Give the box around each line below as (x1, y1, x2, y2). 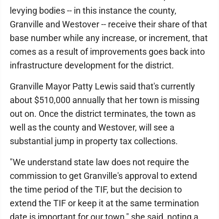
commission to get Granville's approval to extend (10, 171, 197, 181)
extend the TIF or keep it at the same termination (10, 198, 199, 208)
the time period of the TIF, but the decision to (10, 184, 182, 195)
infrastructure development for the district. (10, 60, 176, 70)
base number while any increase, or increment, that (10, 33, 208, 43)
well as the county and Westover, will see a (10, 122, 175, 132)
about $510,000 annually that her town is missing (10, 95, 199, 105)
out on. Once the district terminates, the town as (10, 109, 196, 119)
